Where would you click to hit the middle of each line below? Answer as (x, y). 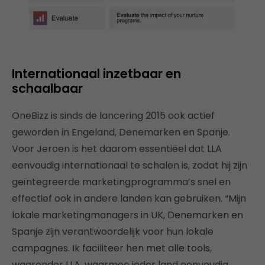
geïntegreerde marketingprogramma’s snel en (121, 182)
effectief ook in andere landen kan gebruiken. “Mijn (129, 199)
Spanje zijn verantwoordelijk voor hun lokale (113, 232)
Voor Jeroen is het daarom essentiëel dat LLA (117, 149)
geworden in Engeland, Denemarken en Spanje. (121, 132)
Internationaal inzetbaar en (96, 74)
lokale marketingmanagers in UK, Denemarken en (127, 215)
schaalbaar (47, 89)
